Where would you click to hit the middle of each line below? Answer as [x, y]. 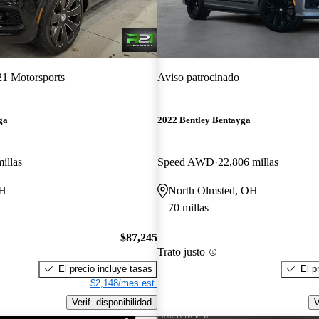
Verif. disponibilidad [111, 302]
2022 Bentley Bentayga [204, 120]
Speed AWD [185, 162]
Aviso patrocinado [198, 77]
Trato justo [181, 252]
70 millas [188, 208]
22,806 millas [248, 162]
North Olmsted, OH [213, 191]
